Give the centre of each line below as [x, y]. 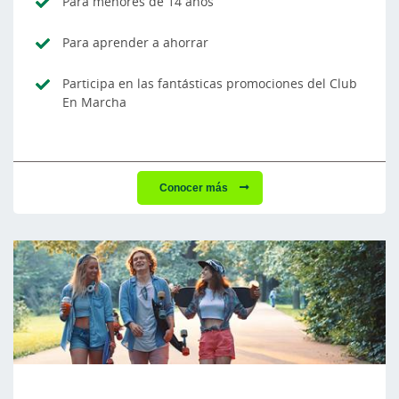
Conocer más [195, 187]
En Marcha [94, 102]
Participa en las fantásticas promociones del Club [210, 83]
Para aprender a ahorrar [135, 42]
